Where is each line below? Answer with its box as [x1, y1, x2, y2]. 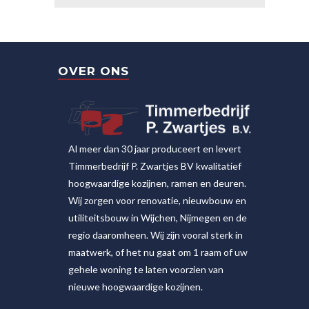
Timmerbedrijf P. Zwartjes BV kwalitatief [68, 159, 241, 172]
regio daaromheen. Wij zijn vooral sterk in [68, 228, 243, 241]
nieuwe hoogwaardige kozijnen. [68, 280, 203, 292]
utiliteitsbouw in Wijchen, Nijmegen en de [68, 211, 247, 223]
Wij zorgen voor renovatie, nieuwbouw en [68, 194, 246, 206]
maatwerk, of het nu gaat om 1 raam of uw [68, 246, 248, 258]
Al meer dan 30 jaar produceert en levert [68, 142, 241, 154]
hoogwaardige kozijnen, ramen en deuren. [68, 177, 246, 189]
